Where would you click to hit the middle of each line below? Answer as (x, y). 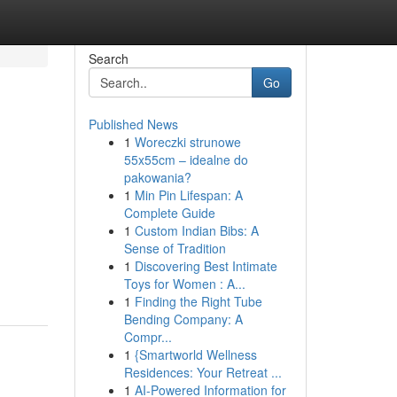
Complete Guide (169, 213)
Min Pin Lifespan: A (188, 195)
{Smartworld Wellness (195, 354)
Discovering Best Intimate (206, 266)
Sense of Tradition (175, 248)
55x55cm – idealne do (186, 160)
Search (108, 58)
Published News (133, 124)
